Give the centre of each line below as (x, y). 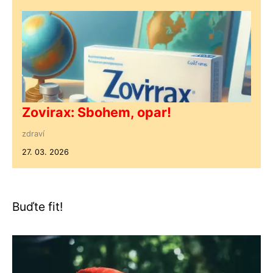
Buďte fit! (37, 207)
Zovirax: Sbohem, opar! (97, 112)
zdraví (33, 134)
